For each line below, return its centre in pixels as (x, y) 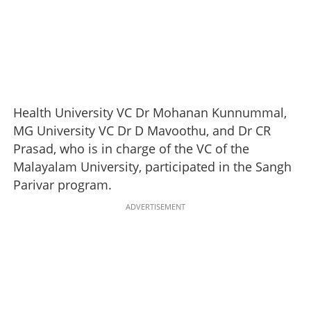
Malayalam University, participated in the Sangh (152, 167)
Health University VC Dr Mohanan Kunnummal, (150, 113)
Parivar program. (62, 185)
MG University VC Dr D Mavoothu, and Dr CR (142, 131)
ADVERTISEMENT (155, 206)
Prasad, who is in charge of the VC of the (131, 149)
